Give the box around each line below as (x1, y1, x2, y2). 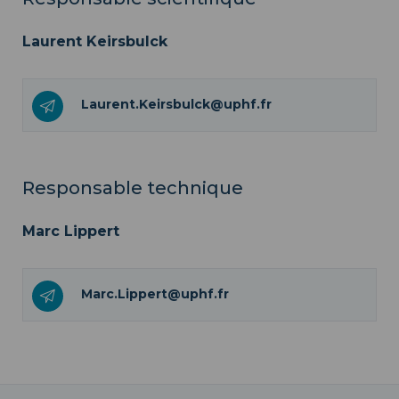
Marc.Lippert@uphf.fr (81, 285, 229, 302)
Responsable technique (22, 176, 243, 199)
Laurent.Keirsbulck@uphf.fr (81, 95, 272, 112)
